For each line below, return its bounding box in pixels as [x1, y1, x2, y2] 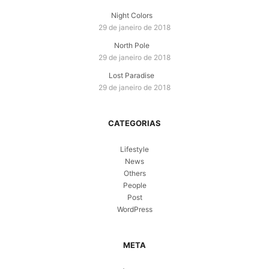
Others [123, 169, 146, 178]
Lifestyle [120, 145, 149, 154]
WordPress [116, 205, 153, 214]
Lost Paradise [109, 71, 154, 80]
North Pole [113, 41, 150, 50]
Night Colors [110, 11, 153, 20]
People [122, 181, 147, 190]
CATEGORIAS [108, 118, 161, 128]
